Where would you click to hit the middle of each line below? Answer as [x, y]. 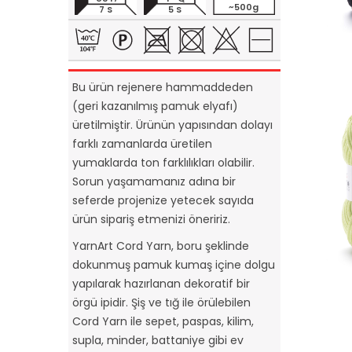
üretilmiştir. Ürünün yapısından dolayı [172, 125]
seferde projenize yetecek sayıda [163, 200]
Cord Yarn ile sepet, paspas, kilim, [163, 321]
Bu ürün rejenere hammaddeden [163, 87]
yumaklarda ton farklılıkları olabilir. [163, 162]
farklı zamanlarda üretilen [142, 143]
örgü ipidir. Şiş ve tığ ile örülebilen [161, 302]
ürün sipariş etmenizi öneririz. [151, 219]
